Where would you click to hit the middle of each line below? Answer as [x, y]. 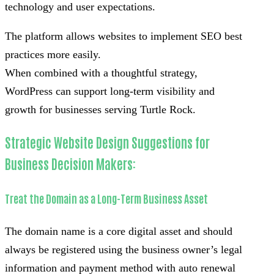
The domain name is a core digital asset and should [119, 231]
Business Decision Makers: [70, 164]
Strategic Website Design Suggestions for [107, 143]
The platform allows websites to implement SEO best [124, 36]
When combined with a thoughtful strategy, [101, 72]
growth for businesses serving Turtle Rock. [100, 109]
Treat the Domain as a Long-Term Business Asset [106, 198]
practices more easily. [53, 54]
